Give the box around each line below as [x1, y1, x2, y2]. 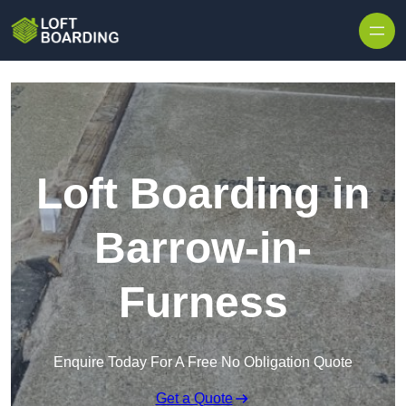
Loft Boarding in [36, 169, 370, 218]
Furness [118, 278, 288, 327]
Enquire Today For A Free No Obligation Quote [53, 354, 353, 371]
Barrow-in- [94, 224, 312, 273]
